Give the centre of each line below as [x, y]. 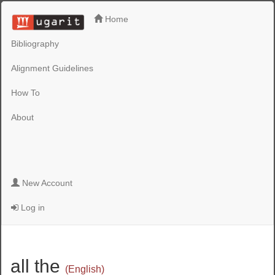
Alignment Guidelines [52, 68]
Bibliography [35, 43]
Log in [32, 207]
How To [26, 92]
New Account [46, 183]
